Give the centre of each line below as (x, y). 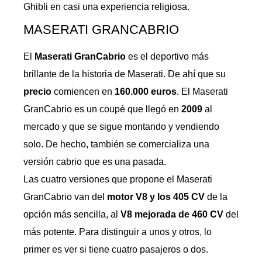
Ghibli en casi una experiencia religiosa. (106, 7)
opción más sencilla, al (72, 214)
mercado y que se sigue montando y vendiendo (121, 127)
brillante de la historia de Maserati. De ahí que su (125, 74)
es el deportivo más (167, 56)
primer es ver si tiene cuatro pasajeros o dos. (116, 249)
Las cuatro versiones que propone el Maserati (118, 179)
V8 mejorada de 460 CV (172, 214)
